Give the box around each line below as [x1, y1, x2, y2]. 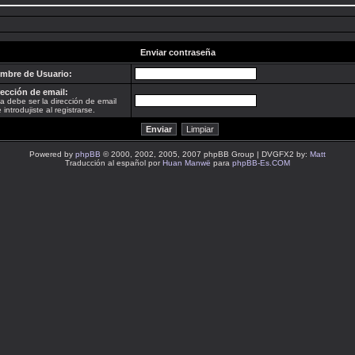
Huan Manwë [162, 158, 211, 167]
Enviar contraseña [140, 48, 216, 57]
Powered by [29, 150, 75, 158]
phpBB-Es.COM [232, 158, 290, 167]
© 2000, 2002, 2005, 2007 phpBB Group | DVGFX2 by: [101, 150, 310, 158]
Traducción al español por [65, 158, 162, 167]
